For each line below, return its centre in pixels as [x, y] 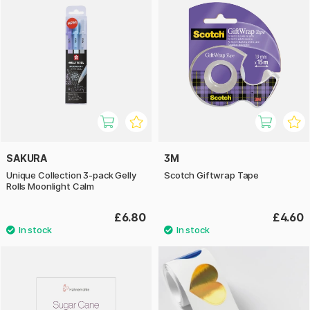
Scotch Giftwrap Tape [212, 175]
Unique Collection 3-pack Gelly [71, 175]
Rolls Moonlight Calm [51, 186]
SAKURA [27, 158]
